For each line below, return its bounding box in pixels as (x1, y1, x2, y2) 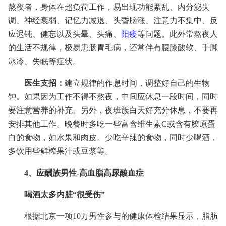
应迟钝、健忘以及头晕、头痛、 (8, 30, 121, 38)
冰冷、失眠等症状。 (8, 57, 81, 66)
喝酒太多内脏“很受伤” (24, 190, 105, 199)
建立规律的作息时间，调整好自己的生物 (65, 79, 210, 87)
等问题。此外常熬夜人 (137, 30, 218, 38)
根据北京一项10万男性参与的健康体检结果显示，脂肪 (24, 212, 218, 220)
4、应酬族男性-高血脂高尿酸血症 (24, 168, 144, 177)
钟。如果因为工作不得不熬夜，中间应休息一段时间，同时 (8, 92, 218, 101)
